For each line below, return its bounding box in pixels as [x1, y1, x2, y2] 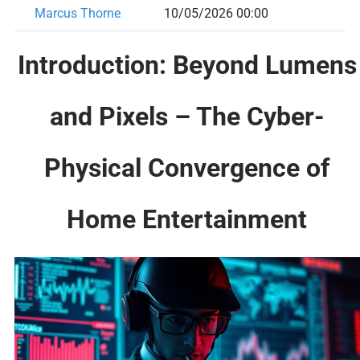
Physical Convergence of [44, 152, 330, 183]
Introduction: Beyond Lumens [17, 49, 357, 80]
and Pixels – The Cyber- [49, 100, 325, 132]
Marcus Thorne [34, 6, 121, 22]
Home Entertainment [67, 203, 308, 235]
